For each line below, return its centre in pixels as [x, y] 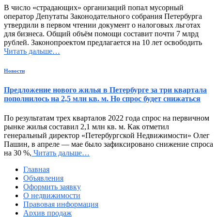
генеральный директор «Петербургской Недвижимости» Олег [107, 135]
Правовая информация [61, 204]
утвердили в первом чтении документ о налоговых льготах [102, 25]
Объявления [43, 178]
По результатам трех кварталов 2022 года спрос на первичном [107, 118]
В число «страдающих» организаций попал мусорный [94, 8]
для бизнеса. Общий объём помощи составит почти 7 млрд [101, 34]
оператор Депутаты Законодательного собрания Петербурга [103, 16]
